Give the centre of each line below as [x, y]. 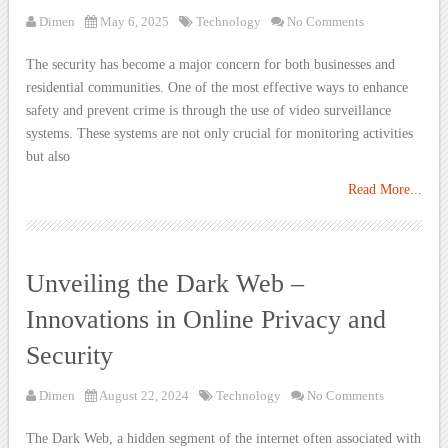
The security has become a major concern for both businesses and [211, 64]
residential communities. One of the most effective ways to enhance [217, 87]
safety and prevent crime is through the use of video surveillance [209, 110]
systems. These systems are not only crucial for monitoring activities [220, 133]
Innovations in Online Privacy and [206, 319]
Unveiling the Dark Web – [165, 283]
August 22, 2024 [143, 395]
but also [48, 156]
